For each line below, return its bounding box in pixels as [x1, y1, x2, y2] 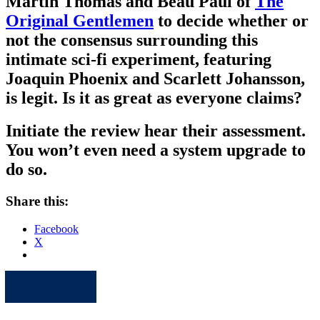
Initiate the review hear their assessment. [6, 121, 306, 141]
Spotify [31, 272, 65, 285]
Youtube [85, 272, 124, 285]
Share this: [6, 194, 69, 209]
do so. [6, 160, 47, 179]
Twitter [67, 272, 100, 285]
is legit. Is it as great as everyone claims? [6, 88, 302, 107]
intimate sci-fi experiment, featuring [6, 49, 271, 69]
